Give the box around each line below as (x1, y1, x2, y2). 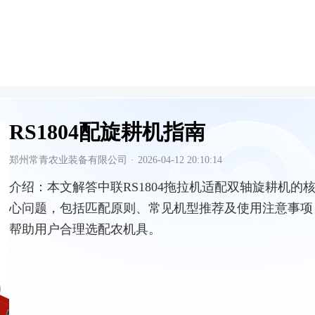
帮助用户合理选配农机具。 (9, 222, 161, 236)
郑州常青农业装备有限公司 (9, 155, 127, 165)
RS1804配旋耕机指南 (9, 120, 205, 143)
